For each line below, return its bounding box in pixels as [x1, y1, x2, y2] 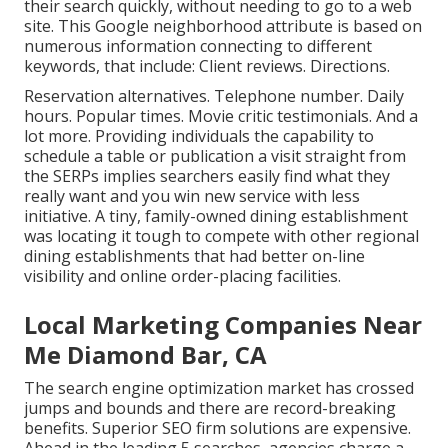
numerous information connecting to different [24, 34, 372, 57]
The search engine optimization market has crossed [24, 376, 414, 399]
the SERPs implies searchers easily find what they [24, 164, 390, 187]
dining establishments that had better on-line [24, 244, 365, 267]
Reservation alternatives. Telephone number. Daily [24, 84, 404, 107]
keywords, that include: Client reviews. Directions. [24, 54, 390, 77]
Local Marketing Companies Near [24, 307, 422, 341]
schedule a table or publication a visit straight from [24, 144, 406, 167]
